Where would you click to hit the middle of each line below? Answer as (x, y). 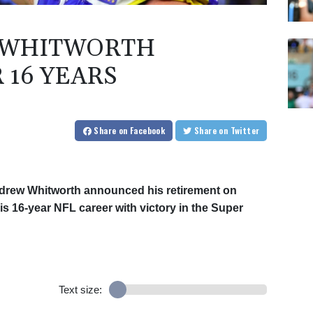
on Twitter (245, 131)
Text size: (80, 290)
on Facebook (142, 131)
